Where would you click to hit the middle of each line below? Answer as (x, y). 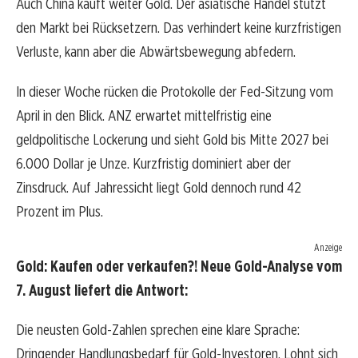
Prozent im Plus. (60, 212)
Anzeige (328, 248)
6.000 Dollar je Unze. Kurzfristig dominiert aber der (153, 164)
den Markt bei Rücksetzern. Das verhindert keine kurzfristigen (179, 28)
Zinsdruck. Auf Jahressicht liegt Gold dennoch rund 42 (159, 188)
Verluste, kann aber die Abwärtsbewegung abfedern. (156, 52)
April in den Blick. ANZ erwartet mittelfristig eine (144, 116)
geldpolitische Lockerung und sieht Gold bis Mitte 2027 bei (172, 140)
